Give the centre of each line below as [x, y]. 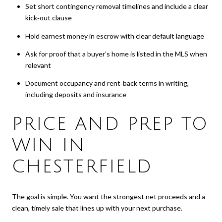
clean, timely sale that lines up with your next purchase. [97, 208]
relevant [38, 65]
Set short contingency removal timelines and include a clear [116, 6]
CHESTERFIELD [82, 167]
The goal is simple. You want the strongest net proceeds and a [109, 196]
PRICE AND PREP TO [110, 124]
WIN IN [49, 146]
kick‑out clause [48, 18]
